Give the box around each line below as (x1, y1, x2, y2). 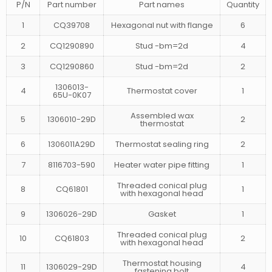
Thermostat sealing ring (115, 138, 209, 150)
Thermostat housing (122, 257, 202, 269)
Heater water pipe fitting (114, 158, 209, 171)
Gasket (148, 208, 176, 220)
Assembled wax (130, 109, 194, 121)
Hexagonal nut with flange (110, 19, 213, 31)
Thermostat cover (126, 84, 197, 97)
